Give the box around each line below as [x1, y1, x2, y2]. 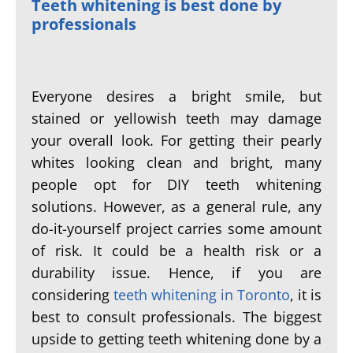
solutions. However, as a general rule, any [32, 197, 321, 216]
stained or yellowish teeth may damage [32, 109, 321, 128]
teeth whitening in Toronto [113, 285, 290, 304]
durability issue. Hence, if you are [32, 263, 321, 282]
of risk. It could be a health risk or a [32, 241, 321, 260]
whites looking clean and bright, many [32, 153, 321, 172]
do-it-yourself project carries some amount [32, 219, 321, 238]
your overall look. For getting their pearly [32, 131, 321, 150]
